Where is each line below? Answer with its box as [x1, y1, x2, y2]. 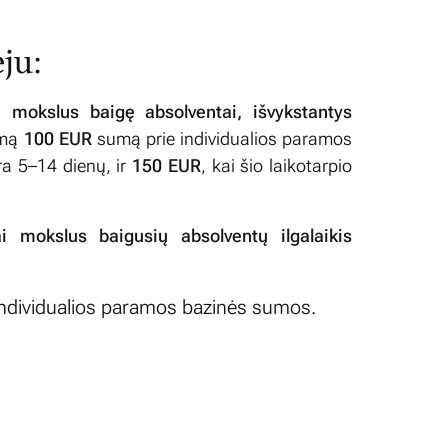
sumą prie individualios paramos [91, 127, 353, 149]
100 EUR [23, 127, 92, 149]
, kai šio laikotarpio [200, 154, 353, 176]
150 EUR [132, 154, 201, 176]
